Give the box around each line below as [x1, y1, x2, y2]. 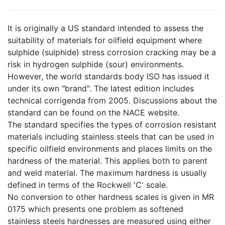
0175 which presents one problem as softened [8, 204, 183, 214]
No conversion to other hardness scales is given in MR [8, 192, 214, 202]
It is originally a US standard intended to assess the [8, 23, 203, 33]
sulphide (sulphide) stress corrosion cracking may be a [8, 47, 216, 57]
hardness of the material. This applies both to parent [8, 156, 207, 166]
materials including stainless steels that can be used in [8, 132, 214, 142]
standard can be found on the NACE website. [8, 107, 179, 118]
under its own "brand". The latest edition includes [8, 83, 194, 93]
